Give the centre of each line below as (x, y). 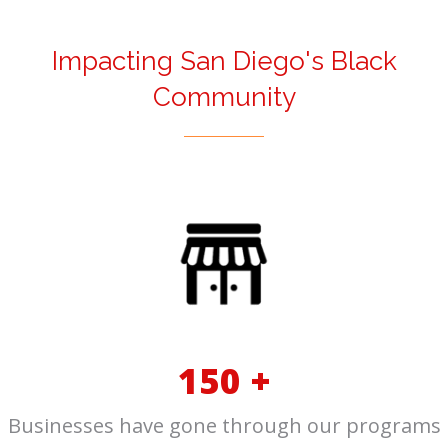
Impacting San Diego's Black (224, 60)
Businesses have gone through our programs (224, 425)
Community (224, 96)
